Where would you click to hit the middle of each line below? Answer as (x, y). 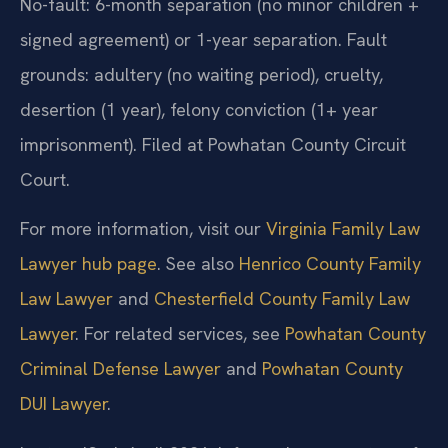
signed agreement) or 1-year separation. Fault (203, 40)
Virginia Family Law (343, 229)
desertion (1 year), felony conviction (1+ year (199, 110)
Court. (45, 180)
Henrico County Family (330, 264)
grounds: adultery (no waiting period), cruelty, (201, 75)
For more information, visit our (143, 229)
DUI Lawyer (63, 404)
